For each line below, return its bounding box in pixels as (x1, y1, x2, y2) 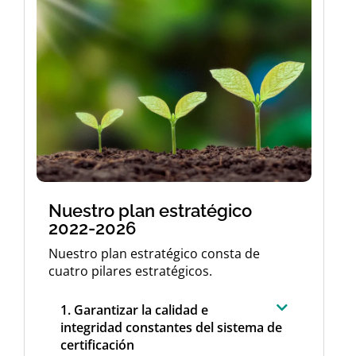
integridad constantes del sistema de (60, 318, 282, 336)
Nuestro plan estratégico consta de (48, 245, 260, 263)
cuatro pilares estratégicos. (48, 262, 212, 281)
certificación (60, 335, 134, 354)
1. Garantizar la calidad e (60, 300, 208, 319)
